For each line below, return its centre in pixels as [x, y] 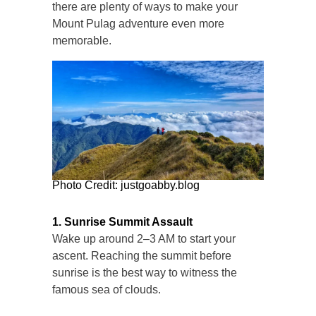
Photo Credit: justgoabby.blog [126, 186]
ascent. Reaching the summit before [142, 256]
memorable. [82, 41]
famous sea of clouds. [107, 290]
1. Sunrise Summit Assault [122, 222]
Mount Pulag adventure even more [138, 24]
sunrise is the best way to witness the [145, 273]
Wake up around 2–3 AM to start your [144, 239]
